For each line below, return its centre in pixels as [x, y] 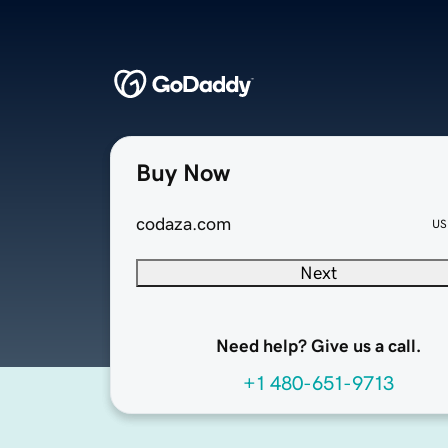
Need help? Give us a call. [318, 346]
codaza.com [183, 224]
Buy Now [183, 173]
